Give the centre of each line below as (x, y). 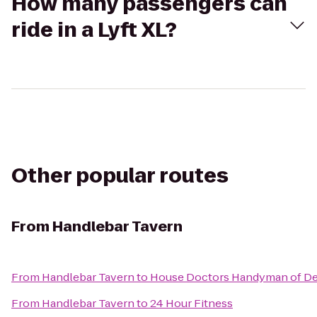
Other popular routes (120, 176)
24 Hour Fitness (191, 303)
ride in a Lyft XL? (94, 30)
